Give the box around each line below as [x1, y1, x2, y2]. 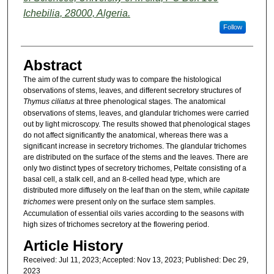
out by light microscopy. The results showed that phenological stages [23, 119, 250, 128]
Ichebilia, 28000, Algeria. [23, 7, 130, 18]
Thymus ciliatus [23, 97, 75, 106]
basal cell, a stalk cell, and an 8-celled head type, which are [23, 174, 220, 183]
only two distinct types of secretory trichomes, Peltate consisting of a [23, 163, 246, 172]
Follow [223, 23, 242, 31]
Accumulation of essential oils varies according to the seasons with [23, 209, 244, 218]
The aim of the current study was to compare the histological [23, 75, 221, 84]
